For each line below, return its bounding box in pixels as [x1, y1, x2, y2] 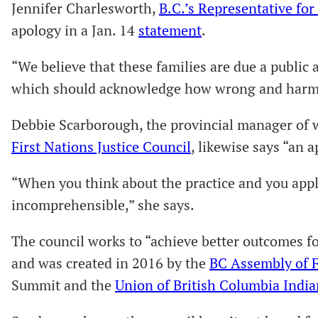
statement [138, 21, 202, 40]
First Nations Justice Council [11, 137, 191, 157]
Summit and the [11, 275, 115, 295]
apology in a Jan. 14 [11, 21, 138, 40]
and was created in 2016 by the [11, 253, 209, 273]
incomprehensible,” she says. [11, 195, 194, 215]
